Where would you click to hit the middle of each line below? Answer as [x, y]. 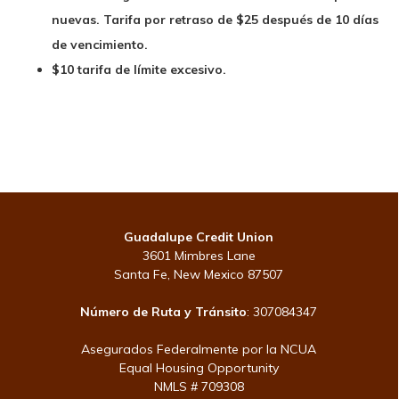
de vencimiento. [99, 45]
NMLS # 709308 [199, 387]
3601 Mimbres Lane [199, 256]
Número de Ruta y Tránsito [164, 312]
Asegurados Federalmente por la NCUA [199, 349]
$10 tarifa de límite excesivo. [138, 69]
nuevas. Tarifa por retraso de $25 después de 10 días [215, 20]
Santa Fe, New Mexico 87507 [199, 274]
